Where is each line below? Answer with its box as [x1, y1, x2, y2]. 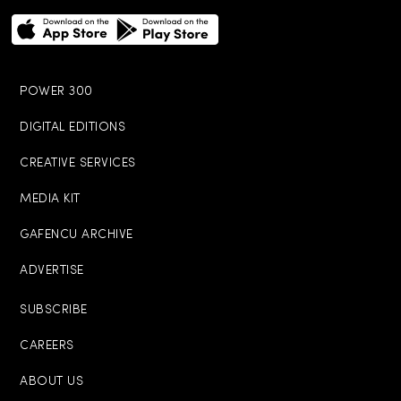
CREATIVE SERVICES [20, 157, 136, 171]
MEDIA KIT [20, 192, 81, 207]
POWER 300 [20, 85, 93, 99]
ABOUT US [20, 375, 83, 389]
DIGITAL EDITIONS [20, 121, 125, 135]
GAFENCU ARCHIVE [20, 228, 133, 243]
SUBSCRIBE [20, 303, 88, 318]
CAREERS [20, 339, 74, 354]
